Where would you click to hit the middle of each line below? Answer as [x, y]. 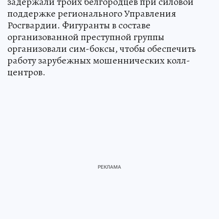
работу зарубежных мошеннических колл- [99, 61]
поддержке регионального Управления [92, 14]
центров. [26, 72]
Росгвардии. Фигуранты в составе [79, 25]
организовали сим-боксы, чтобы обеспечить [102, 49]
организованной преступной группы [86, 37]
